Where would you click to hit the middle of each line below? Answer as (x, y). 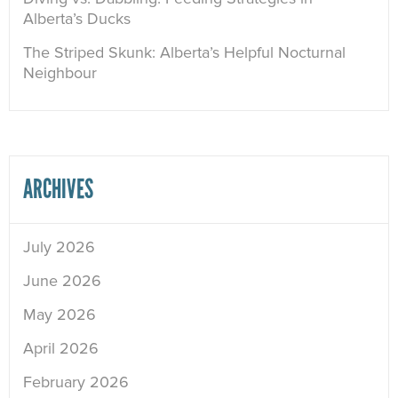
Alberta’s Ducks (77, 19)
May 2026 (60, 315)
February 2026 (76, 382)
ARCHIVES (58, 190)
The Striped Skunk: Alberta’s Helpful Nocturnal (184, 53)
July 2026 (59, 247)
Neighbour (60, 73)
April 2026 (61, 349)
